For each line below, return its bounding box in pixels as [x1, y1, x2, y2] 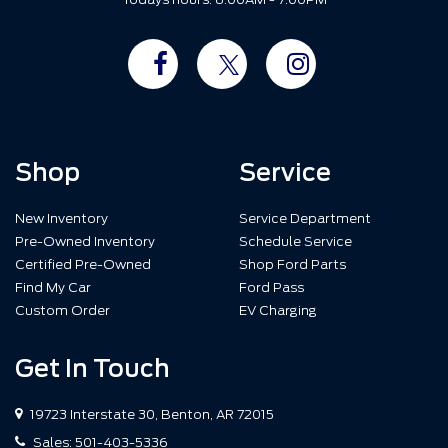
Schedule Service [239, 233, 352, 249]
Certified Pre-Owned [15, 256, 151, 272]
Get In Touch [15, 353, 170, 383]
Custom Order [15, 302, 110, 318]
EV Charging [239, 302, 317, 318]
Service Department [239, 210, 371, 226]
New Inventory [15, 210, 108, 226]
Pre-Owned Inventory [15, 233, 155, 249]
